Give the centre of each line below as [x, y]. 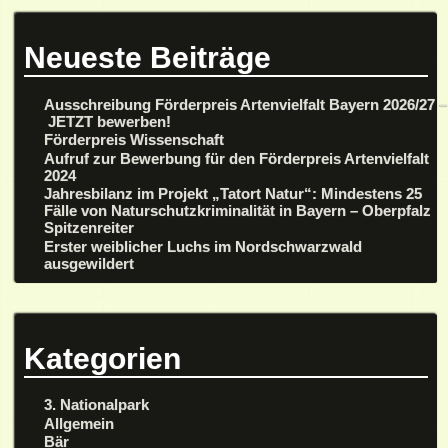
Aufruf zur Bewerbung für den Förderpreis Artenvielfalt [237, 158]
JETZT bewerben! [108, 121]
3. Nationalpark [97, 405]
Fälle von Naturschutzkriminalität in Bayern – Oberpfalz [238, 211]
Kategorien [102, 357]
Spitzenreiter [91, 228]
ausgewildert [89, 263]
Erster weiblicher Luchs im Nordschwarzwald [203, 246]
